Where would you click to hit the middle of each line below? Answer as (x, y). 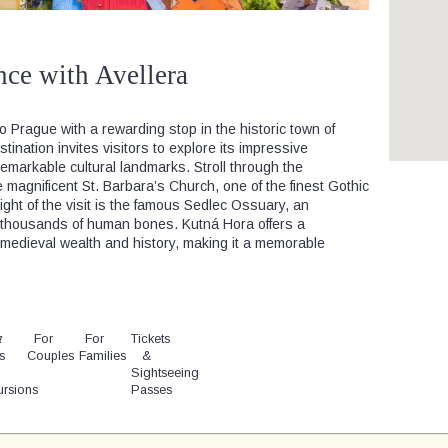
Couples (51, 356)
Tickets (150, 339)
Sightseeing (164, 373)
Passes (151, 390)
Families (102, 356)
